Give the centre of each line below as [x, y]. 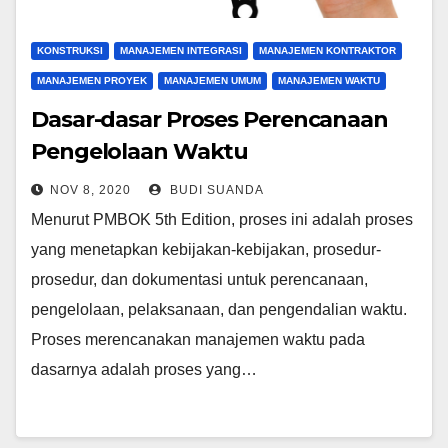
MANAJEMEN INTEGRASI [181, 50]
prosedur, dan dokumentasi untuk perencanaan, [199, 279]
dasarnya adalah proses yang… [144, 369]
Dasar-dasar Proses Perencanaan [209, 119]
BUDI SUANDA [215, 190]
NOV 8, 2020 [90, 190]
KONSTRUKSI [70, 50]
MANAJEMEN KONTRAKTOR [327, 50]
